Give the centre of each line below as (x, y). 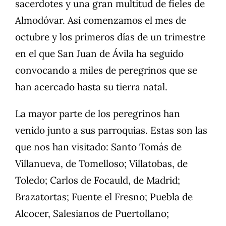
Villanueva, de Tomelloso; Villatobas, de (101, 164)
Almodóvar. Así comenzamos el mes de (101, 20)
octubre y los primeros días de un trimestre (110, 37)
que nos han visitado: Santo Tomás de (98, 147)
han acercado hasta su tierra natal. (91, 87)
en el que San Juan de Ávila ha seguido (99, 54)
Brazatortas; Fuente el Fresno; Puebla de (104, 197)
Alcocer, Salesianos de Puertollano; (92, 214)
